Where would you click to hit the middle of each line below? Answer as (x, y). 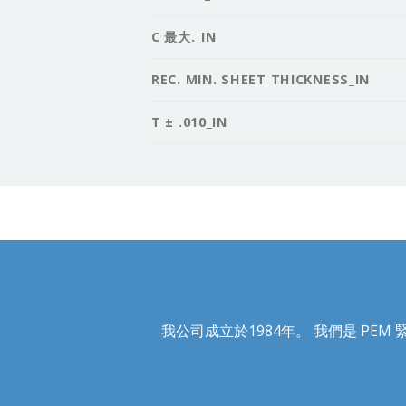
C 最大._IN (184, 36)
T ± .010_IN (189, 121)
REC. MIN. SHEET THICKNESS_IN (261, 79)
